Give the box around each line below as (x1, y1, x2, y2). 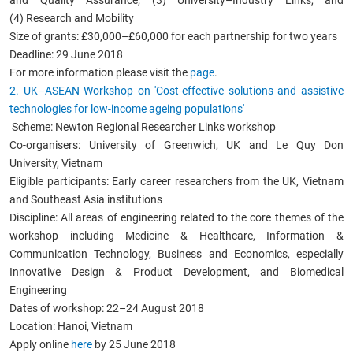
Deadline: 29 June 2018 (9, 47, 123, 61)
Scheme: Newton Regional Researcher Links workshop (9, 120, 276, 133)
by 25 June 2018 (92, 337, 176, 351)
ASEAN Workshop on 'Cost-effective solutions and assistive (44, 84, 344, 97)
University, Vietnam (9, 156, 102, 169)
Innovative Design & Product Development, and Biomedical (9, 265, 344, 278)
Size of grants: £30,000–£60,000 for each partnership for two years (9, 29, 337, 43)
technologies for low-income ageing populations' (9, 102, 244, 115)
